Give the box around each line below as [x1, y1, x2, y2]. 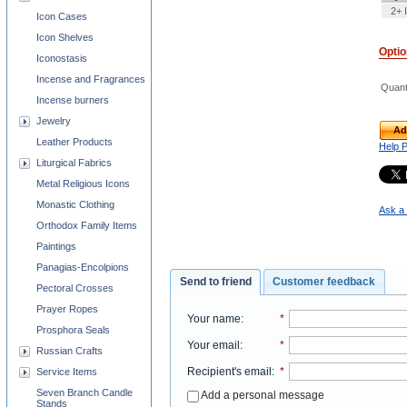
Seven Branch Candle [36, 387, 133, 398]
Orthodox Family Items [36, 220, 137, 231]
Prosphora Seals [36, 324, 110, 335]
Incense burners [36, 94, 109, 105]
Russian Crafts [36, 345, 103, 356]
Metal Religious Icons [36, 178, 130, 189]
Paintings [36, 241, 76, 252]
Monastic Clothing [36, 199, 114, 210]
